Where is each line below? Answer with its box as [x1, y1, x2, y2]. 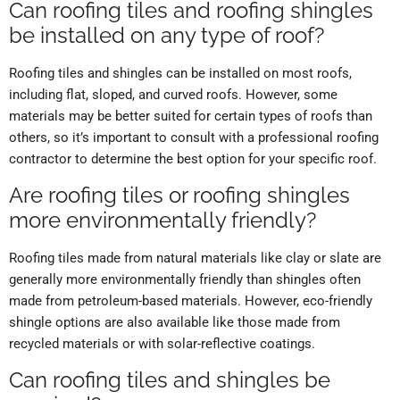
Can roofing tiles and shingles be [9, 367, 330, 394]
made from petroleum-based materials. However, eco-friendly [9, 293, 372, 310]
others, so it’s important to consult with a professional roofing [9, 129, 379, 146]
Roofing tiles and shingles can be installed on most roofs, [9, 65, 352, 82]
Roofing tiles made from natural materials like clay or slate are [9, 250, 381, 267]
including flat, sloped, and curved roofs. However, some [9, 87, 337, 104]
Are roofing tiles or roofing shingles [9, 182, 350, 209]
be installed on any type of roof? [9, 22, 324, 49]
